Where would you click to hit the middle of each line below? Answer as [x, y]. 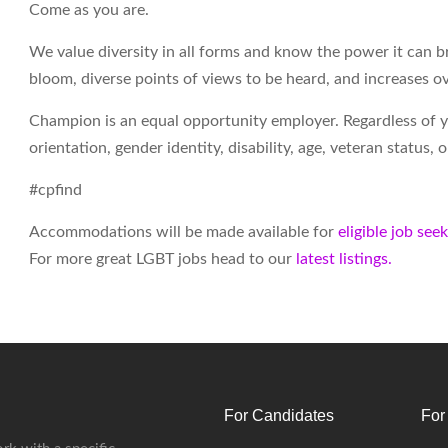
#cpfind [55, 190]
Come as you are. [89, 10]
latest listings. [346, 259]
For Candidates [279, 415]
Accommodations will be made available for [183, 232]
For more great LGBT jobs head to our [162, 259]
